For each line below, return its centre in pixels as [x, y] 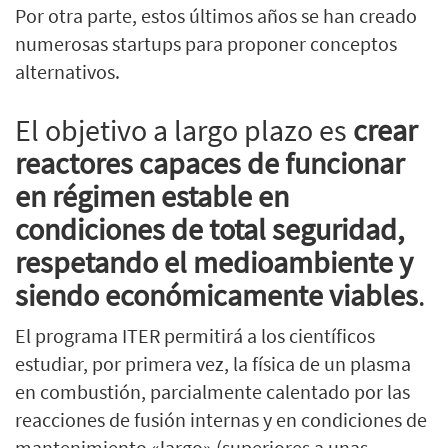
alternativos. [67, 71]
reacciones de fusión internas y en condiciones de [221, 419]
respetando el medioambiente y [214, 261]
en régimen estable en [152, 195]
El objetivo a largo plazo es [184, 129]
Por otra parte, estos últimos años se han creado [216, 15]
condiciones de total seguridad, [209, 228]
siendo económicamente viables [216, 294]
